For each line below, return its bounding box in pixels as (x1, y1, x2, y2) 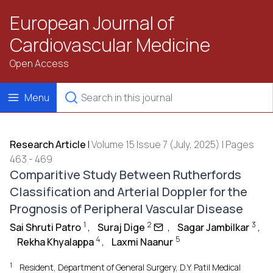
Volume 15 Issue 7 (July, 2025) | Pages (91, 138, 254, 151)
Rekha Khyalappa (17, 235, 94, 249)
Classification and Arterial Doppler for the (10, 183, 247, 200)
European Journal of (10, 10, 174, 35)
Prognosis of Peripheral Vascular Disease (10, 200, 243, 217)
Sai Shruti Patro (10, 221, 81, 234)
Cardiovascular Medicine (10, 32, 210, 57)
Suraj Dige (97, 221, 145, 234)
